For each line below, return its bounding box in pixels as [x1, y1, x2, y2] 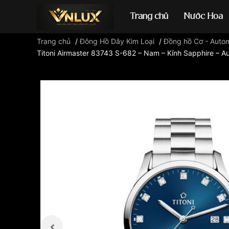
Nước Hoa [184, 12, 223, 20]
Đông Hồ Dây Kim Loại [80, 37, 154, 45]
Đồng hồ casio [177, 65, 218, 73]
